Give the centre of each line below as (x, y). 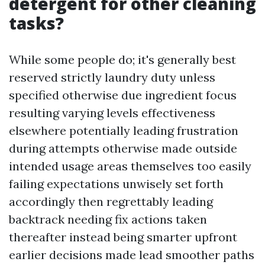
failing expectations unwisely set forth (116, 184)
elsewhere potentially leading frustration (124, 130)
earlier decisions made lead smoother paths (132, 255)
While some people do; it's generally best (122, 59)
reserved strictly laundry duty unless (112, 77)
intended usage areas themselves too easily (130, 166)
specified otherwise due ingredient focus (123, 95)
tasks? (36, 23)
